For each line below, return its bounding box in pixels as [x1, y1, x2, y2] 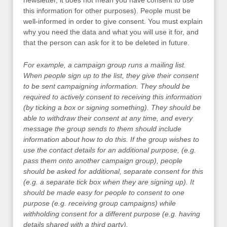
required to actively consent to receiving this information [23, 92, 202, 101]
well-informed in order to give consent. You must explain [23, 17, 203, 26]
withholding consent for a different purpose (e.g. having [23, 209, 200, 218]
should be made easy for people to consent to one [23, 188, 184, 197]
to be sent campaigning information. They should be [23, 82, 190, 90]
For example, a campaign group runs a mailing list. [23, 60, 186, 69]
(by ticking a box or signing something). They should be [23, 103, 201, 111]
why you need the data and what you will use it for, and [23, 28, 199, 36]
